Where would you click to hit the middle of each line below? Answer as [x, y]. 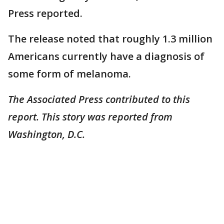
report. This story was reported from [90, 117]
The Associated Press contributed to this [99, 99]
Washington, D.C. [48, 134]
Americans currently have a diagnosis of [106, 56]
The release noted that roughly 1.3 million [110, 39]
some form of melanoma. [69, 74]
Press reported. [46, 13]
